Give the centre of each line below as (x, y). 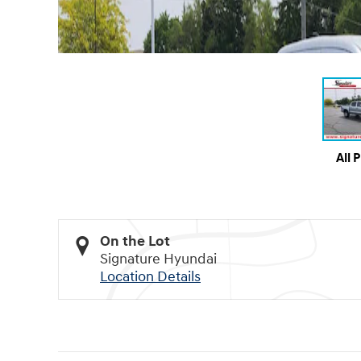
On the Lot (135, 241)
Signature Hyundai (158, 259)
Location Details (150, 276)
